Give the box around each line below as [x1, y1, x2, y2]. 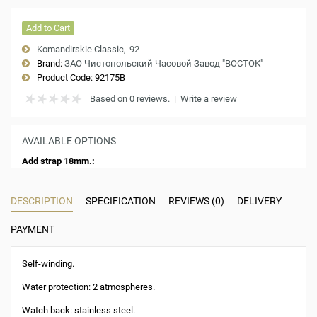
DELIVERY [237, 195, 282, 207]
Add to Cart [26, 22, 70, 33]
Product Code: [37, 71, 93, 83]
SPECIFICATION [86, 195, 156, 207]
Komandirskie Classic [37, 43, 124, 54]
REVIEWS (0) [168, 195, 224, 207]
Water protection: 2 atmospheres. [22, 281, 155, 292]
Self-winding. [22, 258, 74, 269]
